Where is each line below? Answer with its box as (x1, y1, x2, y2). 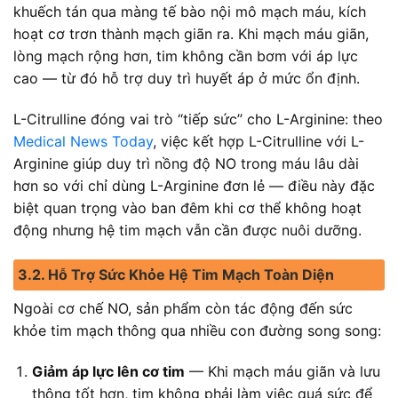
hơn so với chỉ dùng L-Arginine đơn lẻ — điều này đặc (13, 176, 375, 195)
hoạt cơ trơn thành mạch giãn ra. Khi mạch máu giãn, (13, 24, 369, 43)
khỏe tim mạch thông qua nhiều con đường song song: (13, 322, 381, 340)
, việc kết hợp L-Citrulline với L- (153, 131, 364, 150)
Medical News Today (13, 131, 153, 150)
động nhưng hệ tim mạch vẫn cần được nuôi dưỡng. (13, 220, 362, 239)
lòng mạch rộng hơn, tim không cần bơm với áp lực (13, 46, 358, 65)
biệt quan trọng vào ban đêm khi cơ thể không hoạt (13, 198, 362, 217)
